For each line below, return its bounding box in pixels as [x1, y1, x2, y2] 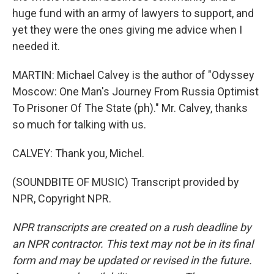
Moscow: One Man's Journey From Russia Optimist [12, 85, 259, 98]
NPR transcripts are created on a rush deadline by [12, 221, 251, 234]
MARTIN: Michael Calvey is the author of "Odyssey [12, 68, 254, 81]
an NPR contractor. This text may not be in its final [12, 237, 253, 250]
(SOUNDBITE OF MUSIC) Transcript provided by [12, 176, 239, 188]
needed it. [12, 40, 60, 53]
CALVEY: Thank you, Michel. [12, 147, 144, 160]
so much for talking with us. [12, 118, 146, 131]
